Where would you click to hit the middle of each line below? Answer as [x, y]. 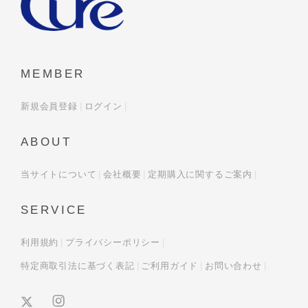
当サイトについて [59, 174]
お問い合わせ [233, 265]
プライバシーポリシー [113, 242]
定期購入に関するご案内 [200, 174]
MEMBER [53, 74]
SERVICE [54, 210]
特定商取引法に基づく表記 [78, 265]
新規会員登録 [49, 106]
